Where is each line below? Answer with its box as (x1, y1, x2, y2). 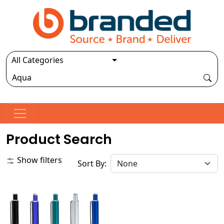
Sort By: (77, 157, 110, 169)
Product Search (6, 129, 112, 148)
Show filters (15, 154, 62, 165)
